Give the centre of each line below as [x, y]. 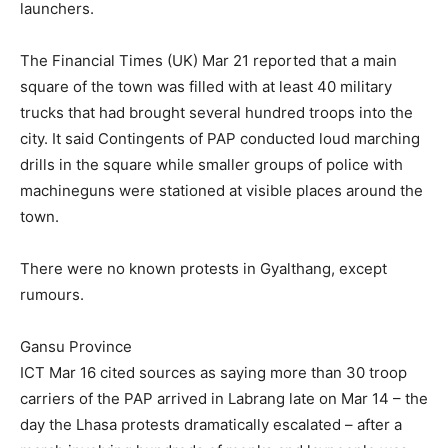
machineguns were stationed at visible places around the [221, 190]
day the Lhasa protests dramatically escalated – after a [211, 424]
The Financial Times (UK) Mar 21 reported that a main [208, 60]
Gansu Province [76, 346]
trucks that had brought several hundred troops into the [216, 112]
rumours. [52, 294]
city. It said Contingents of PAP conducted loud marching [220, 138]
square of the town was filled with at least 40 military [206, 86]
